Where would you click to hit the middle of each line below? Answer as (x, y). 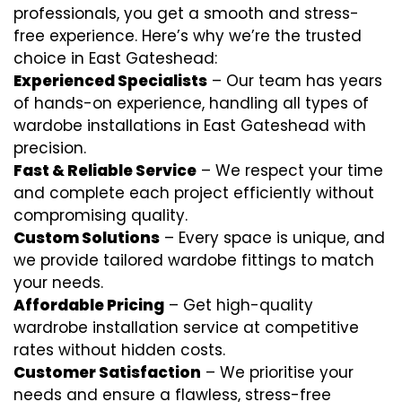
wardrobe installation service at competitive (186, 328)
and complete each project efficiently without (194, 193)
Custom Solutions (87, 238)
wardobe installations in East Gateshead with (190, 126)
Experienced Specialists (110, 81)
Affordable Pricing (89, 305)
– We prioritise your (277, 372)
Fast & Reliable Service (105, 170)
